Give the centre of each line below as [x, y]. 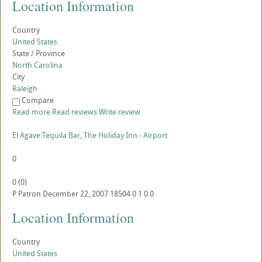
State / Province [39, 54]
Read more [31, 112]
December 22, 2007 [75, 194]
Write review [120, 112]
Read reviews [75, 112]
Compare [38, 100]
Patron [30, 194]
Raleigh [25, 89]
